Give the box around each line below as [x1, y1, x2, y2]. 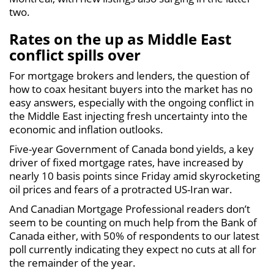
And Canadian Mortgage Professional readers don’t [9, 202, 250, 216]
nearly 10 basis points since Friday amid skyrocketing [9, 169, 260, 183]
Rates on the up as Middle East [9, 29, 231, 49]
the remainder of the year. [9, 256, 136, 270]
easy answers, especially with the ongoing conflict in [9, 95, 254, 109]
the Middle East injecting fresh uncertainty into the [9, 109, 248, 123]
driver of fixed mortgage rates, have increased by [9, 155, 243, 169]
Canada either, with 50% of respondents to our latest [9, 229, 259, 243]
